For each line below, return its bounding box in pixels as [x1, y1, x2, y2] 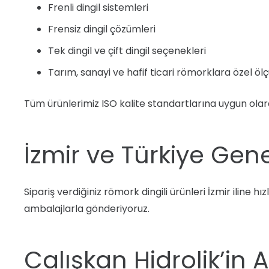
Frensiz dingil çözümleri [48, 22, 156, 36]
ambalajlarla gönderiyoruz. [24, 202, 150, 216]
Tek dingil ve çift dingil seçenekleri [48, 44, 206, 58]
